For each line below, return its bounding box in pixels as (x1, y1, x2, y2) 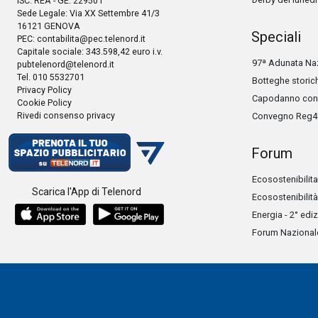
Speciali (251, 28, 301, 46)
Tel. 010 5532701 (17, 72, 84, 83)
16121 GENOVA (17, 21, 80, 32)
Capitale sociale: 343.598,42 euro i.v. (17, 46, 163, 57)
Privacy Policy (17, 84, 72, 96)
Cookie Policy (17, 97, 72, 109)
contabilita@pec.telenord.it (37, 33, 146, 45)
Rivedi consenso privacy (17, 110, 115, 121)
